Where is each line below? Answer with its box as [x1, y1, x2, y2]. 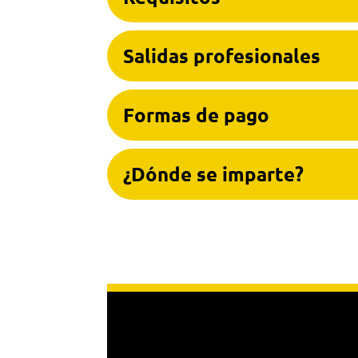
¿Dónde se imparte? [123, 161, 304, 186]
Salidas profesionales [123, 42, 321, 68]
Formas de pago [123, 101, 270, 127]
